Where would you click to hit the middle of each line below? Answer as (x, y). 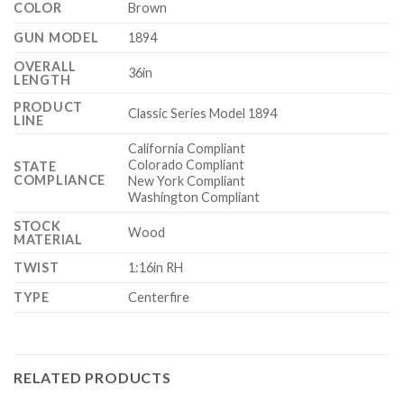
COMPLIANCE (60, 180)
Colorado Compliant (187, 165)
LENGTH (42, 80)
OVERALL (46, 67)
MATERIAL (48, 240)
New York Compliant (187, 181)
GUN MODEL (56, 38)
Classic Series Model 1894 (203, 114)
